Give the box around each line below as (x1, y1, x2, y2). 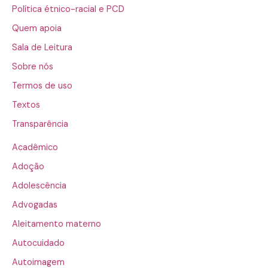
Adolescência (12, 179, 66, 191)
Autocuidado (12, 237, 65, 249)
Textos (12, 99, 40, 111)
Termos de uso (12, 80, 72, 92)
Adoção (12, 161, 44, 172)
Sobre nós (12, 61, 53, 73)
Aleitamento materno (12, 218, 101, 230)
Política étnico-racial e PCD (12, 4, 124, 16)
